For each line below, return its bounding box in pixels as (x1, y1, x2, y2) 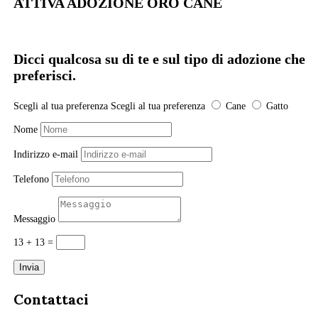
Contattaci (13, 290, 89, 308)
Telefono (13, 174, 50, 185)
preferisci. (13, 67, 77, 83)
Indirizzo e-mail (13, 149, 79, 160)
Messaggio (13, 214, 56, 224)
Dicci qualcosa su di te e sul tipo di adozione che (13, 51, 306, 67)
